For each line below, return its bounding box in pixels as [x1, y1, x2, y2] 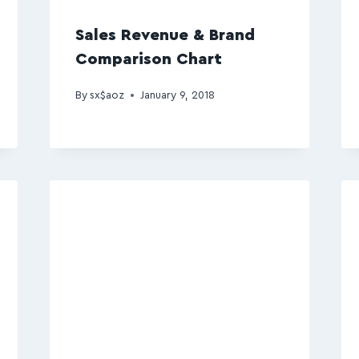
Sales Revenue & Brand [75, 26, 255, 43]
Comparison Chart [75, 50, 222, 67]
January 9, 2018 [139, 89, 215, 101]
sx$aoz [89, 89, 124, 101]
